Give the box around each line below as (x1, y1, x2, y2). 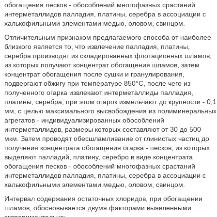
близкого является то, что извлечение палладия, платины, (4, 43, 190, 50)
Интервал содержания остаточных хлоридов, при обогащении (4, 195, 202, 202)
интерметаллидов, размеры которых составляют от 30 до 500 (4, 125, 201, 133)
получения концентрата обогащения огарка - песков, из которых (4, 144, 210, 152)
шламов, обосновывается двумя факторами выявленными (4, 204, 191, 212)
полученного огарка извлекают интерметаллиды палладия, (4, 89, 193, 96)
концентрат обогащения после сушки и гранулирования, (4, 70, 185, 78)
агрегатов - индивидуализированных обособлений (4, 116, 164, 124)
